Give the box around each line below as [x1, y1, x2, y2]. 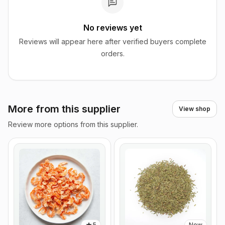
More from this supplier [8, 102, 121, 115]
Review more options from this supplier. [8, 120, 138, 129]
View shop [179, 105, 210, 113]
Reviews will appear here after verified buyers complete [19, 37, 206, 46]
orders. [100, 49, 125, 58]
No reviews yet [83, 23, 142, 33]
